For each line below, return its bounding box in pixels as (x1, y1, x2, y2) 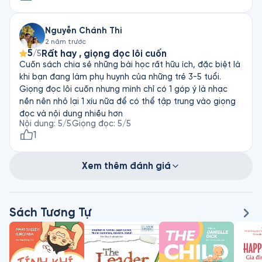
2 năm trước (45, 37, 86, 46)
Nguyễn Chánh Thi (45, 26, 122, 35)
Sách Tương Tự (9, 206, 91, 219)
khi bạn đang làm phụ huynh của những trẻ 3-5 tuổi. (19, 73, 221, 81)
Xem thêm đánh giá (82, 161, 171, 171)
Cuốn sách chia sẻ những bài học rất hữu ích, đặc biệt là (19, 60, 240, 69)
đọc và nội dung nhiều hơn (19, 109, 123, 118)
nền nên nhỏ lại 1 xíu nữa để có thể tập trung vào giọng (19, 97, 236, 106)
